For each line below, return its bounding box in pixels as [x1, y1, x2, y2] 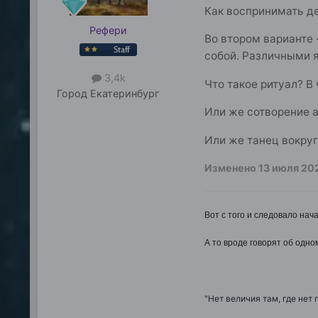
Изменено [204, 162, 258, 175]
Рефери [89, 24, 128, 37]
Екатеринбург [90, 87, 160, 100]
